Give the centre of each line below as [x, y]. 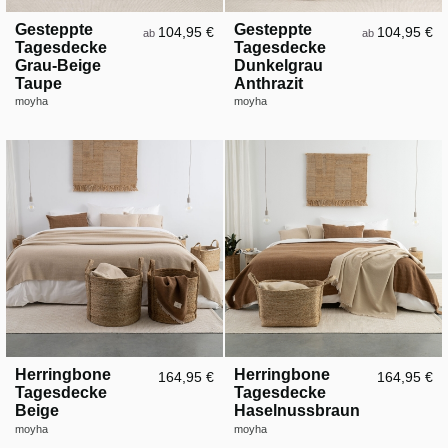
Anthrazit [268, 83]
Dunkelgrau [278, 65]
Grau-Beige [58, 65]
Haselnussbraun [296, 410]
